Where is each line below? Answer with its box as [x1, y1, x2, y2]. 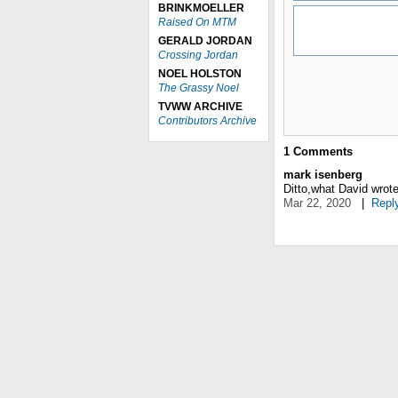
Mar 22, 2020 [283, 196, 351, 210]
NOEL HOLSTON [158, 68, 242, 80]
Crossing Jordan [158, 49, 238, 61]
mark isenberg [283, 168, 362, 181]
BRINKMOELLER [158, 2, 244, 14]
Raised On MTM [158, 16, 236, 28]
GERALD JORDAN [158, 35, 252, 47]
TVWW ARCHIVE [158, 100, 243, 113]
